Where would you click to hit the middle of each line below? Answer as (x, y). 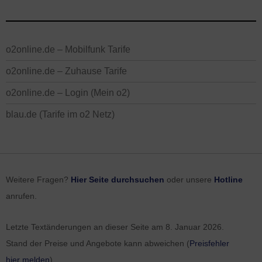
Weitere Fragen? (38, 180)
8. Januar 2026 (194, 227)
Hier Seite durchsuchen (118, 180)
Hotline (228, 180)
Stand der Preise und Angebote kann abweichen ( (98, 243)
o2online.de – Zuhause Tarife (66, 71)
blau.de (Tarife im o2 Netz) (60, 114)
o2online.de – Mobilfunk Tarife (68, 49)
